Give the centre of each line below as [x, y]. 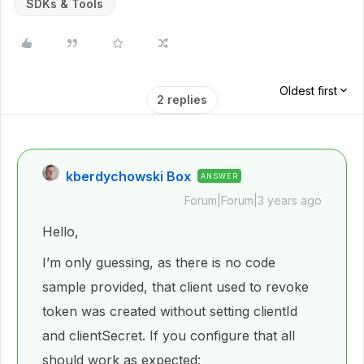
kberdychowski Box [128, 176]
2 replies [182, 100]
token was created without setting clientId [170, 311]
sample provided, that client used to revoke [175, 287]
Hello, [61, 232]
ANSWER [219, 176]
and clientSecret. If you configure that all [169, 336]
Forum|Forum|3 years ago [253, 200]
